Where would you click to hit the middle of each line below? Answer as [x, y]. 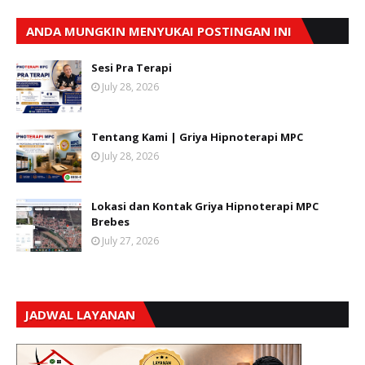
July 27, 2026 [130, 241]
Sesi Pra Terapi [132, 68]
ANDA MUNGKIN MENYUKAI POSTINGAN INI [159, 31]
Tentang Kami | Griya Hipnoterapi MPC [197, 137]
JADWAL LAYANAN [80, 315]
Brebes [110, 222]
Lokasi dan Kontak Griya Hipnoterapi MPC [205, 207]
